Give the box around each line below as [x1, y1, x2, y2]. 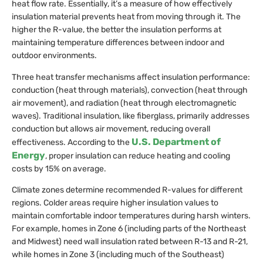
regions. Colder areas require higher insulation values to [12, 197, 218, 208]
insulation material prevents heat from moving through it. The [12, 12, 241, 22]
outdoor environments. [12, 50, 97, 61]
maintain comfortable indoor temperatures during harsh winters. [12, 210, 251, 221]
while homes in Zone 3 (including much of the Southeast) [12, 249, 224, 259]
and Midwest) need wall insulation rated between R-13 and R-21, [12, 236, 248, 247]
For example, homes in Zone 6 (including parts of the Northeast [12, 223, 246, 234]
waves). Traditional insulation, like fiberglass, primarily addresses [12, 110, 249, 121]
